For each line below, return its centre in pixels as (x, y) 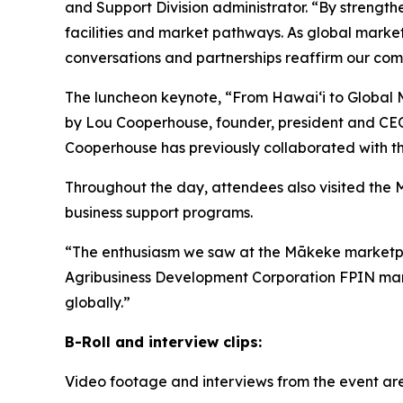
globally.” (98, 303)
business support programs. (159, 213)
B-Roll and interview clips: (163, 342)
